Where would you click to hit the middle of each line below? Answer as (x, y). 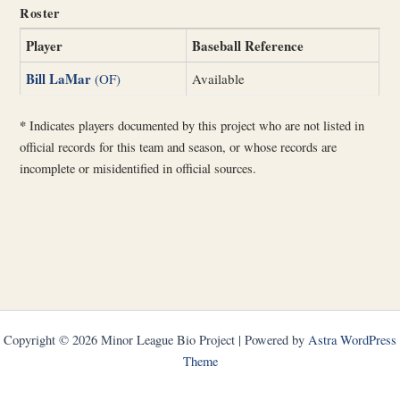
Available (219, 78)
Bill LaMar (59, 78)
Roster (40, 12)
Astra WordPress (352, 340)
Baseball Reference (248, 45)
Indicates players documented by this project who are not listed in (196, 126)
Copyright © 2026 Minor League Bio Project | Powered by (156, 340)
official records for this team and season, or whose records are (179, 147)
